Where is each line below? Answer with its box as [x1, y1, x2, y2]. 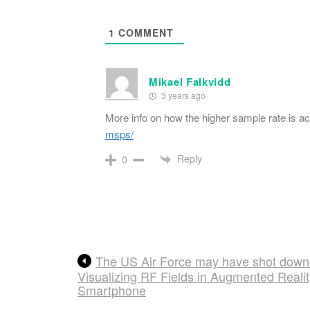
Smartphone [77, 280, 146, 299]
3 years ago [159, 89, 206, 101]
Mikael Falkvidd [149, 73, 231, 89]
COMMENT [115, 25, 174, 39]
